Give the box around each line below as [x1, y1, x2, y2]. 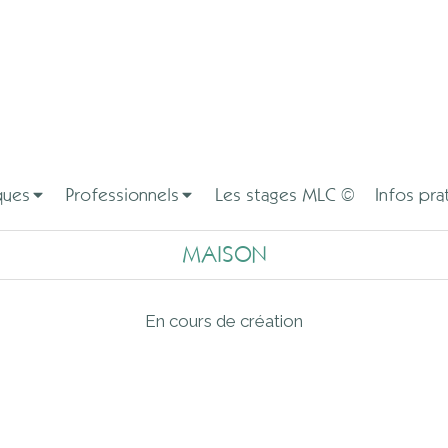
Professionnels [66, 185, 179, 205]
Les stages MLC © [215, 185, 355, 205]
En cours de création [145, 311, 303, 331]
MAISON [182, 242, 266, 267]
